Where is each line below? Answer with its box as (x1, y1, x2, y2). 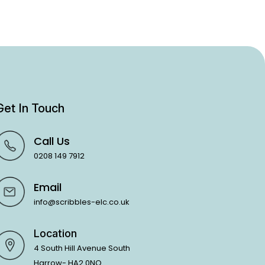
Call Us (33, 133, 70, 148)
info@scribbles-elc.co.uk (33, 196, 130, 208)
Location (33, 227, 77, 240)
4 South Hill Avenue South (33, 242, 130, 254)
